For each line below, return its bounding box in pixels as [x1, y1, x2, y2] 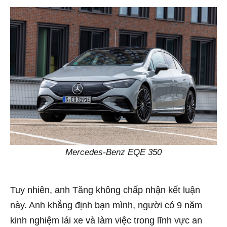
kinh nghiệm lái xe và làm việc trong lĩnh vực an [10, 215, 202, 226]
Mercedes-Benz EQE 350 [65, 147, 162, 157]
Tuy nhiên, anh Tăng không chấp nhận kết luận [10, 185, 200, 196]
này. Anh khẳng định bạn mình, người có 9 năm [10, 200, 202, 211]
